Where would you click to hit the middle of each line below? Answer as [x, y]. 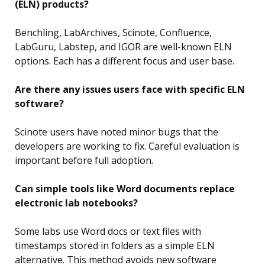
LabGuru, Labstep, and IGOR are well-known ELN [123, 47]
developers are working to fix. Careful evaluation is [127, 146]
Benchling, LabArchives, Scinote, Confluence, [113, 33]
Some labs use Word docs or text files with [108, 232]
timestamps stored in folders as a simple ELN [115, 246]
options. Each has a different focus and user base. [125, 61]
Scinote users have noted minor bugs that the [117, 132]
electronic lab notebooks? [76, 203]
